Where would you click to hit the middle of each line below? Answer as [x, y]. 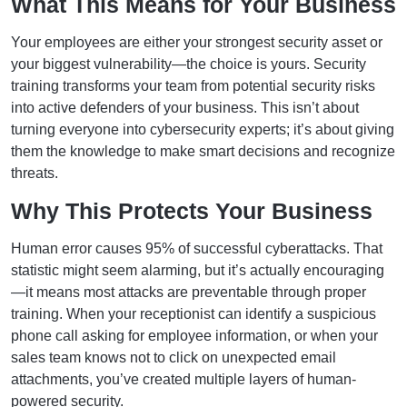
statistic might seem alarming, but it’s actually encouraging [198, 271]
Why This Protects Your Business [192, 211]
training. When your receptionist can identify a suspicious [194, 314]
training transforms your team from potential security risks [193, 86]
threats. [35, 174]
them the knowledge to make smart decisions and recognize [203, 152]
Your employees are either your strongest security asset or [197, 43]
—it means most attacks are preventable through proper [189, 293]
